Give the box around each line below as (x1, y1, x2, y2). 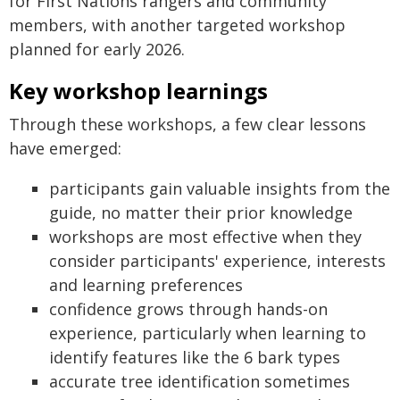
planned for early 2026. (9, 38, 185, 60)
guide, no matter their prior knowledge (49, 202, 353, 223)
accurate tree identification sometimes (49, 371, 350, 392)
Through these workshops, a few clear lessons (9, 113, 366, 135)
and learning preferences (49, 274, 243, 296)
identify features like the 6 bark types (49, 346, 340, 368)
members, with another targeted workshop (9, 14, 346, 36)
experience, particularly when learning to (49, 322, 366, 344)
